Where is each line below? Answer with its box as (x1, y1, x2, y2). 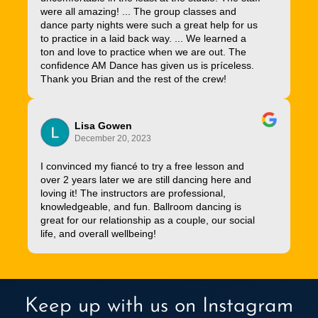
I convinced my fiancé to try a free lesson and (40, 160, 244, 172)
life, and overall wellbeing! (40, 227, 156, 239)
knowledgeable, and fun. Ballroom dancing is (40, 200, 241, 212)
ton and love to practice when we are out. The (40, 45, 246, 57)
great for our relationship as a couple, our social (40, 214, 255, 226)
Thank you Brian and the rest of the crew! (40, 72, 226, 84)
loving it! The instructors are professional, (40, 187, 226, 199)
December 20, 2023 (75, 133, 151, 143)
